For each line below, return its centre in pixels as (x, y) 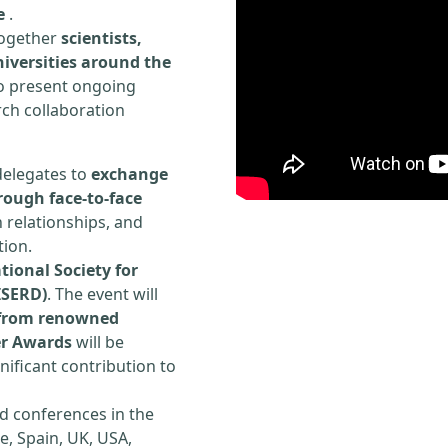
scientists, (101, 38)
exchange (129, 174)
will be (98, 342)
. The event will (102, 294)
